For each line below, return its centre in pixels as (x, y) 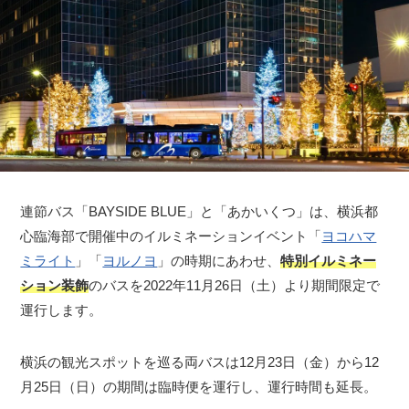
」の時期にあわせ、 (219, 261)
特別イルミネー (329, 261)
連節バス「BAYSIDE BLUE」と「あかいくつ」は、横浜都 (199, 212)
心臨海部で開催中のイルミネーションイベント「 (171, 236)
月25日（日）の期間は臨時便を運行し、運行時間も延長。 (199, 387)
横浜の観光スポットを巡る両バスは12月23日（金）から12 (200, 362)
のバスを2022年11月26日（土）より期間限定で (235, 286)
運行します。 (62, 310)
